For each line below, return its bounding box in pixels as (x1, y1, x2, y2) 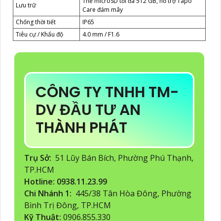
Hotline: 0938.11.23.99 (24, 176, 109, 187)
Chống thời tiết (16, 17, 56, 26)
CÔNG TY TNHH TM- (36, 81, 179, 103)
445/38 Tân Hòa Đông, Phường (74, 187, 191, 199)
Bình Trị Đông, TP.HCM (24, 199, 111, 211)
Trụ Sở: (24, 152, 53, 163)
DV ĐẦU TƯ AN (36, 99, 141, 120)
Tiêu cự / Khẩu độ (16, 30, 63, 38)
